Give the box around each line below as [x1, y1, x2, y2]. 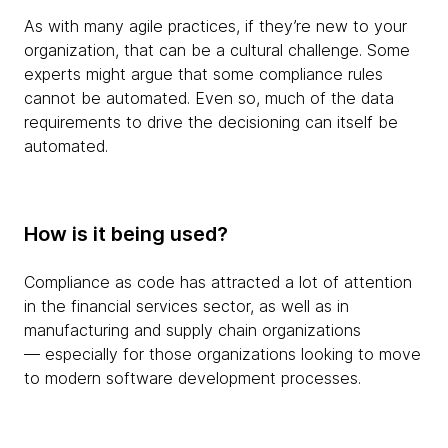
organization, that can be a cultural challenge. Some [24, 40, 410, 61]
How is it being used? [24, 222, 228, 247]
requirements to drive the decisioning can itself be [24, 112, 398, 133]
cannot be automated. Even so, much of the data [24, 88, 394, 109]
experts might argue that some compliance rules [24, 64, 383, 85]
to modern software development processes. [24, 368, 361, 389]
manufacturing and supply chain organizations [24, 320, 361, 341]
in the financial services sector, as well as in [24, 296, 349, 317]
